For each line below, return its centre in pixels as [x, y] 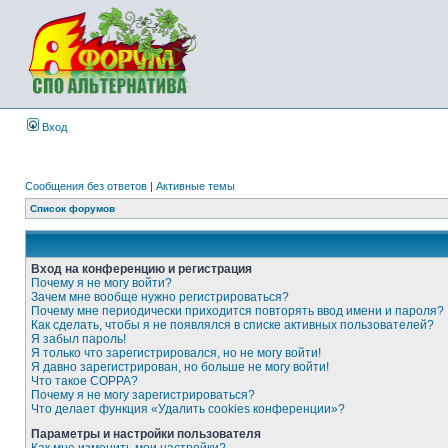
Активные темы [195, 186]
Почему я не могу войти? [101, 283]
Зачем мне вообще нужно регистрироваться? [160, 297]
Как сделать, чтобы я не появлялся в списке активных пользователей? [232, 325]
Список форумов [72, 208]
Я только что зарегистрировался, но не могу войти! [176, 353]
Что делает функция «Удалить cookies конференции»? [188, 409]
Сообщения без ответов [86, 186]
